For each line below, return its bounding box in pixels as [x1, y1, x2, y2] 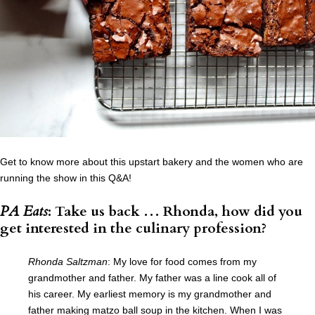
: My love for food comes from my [108, 256, 257, 268]
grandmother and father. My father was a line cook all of [28, 272, 276, 284]
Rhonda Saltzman [28, 256, 108, 268]
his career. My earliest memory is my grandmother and [28, 288, 271, 300]
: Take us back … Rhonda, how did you [48, 202, 302, 221]
